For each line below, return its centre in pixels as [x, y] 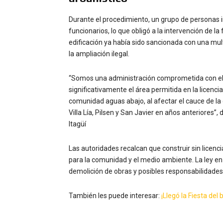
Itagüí [77, 124]
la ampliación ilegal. [99, 54]
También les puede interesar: [115, 196]
